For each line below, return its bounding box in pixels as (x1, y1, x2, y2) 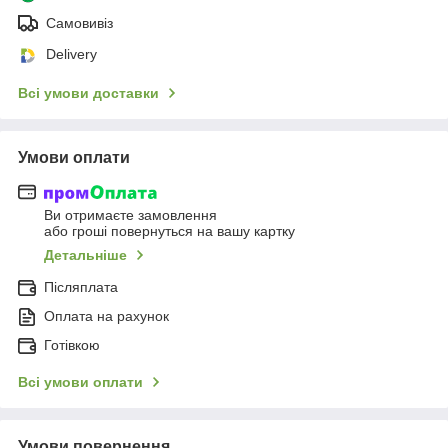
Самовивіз (46, 14, 113, 31)
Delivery (46, 45, 97, 62)
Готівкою (44, 337, 100, 354)
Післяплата (44, 279, 118, 296)
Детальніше (44, 247, 127, 264)
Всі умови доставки (18, 84, 159, 101)
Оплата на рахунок (44, 308, 169, 325)
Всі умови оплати (18, 374, 143, 391)
